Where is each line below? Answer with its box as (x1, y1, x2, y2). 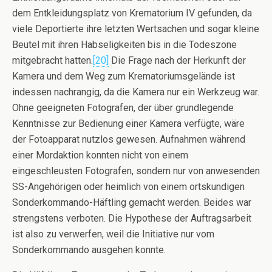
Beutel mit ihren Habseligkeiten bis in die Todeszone (12, 39, 237, 51)
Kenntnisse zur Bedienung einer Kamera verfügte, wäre (12, 118, 245, 130)
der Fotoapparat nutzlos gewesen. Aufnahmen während (12, 134, 245, 146)
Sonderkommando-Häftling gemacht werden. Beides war (12, 197, 251, 209)
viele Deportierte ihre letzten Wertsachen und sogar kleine (12, 23, 259, 35)
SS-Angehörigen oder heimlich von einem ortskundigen (12, 181, 245, 193)
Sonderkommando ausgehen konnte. (12, 244, 166, 256)
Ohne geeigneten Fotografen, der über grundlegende (12, 102, 234, 114)
